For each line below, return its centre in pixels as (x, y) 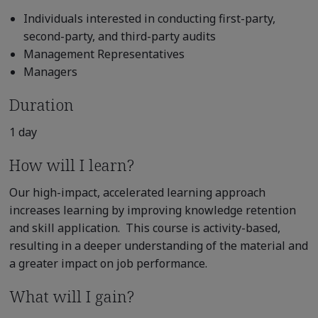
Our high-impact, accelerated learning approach (137, 192)
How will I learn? (71, 164)
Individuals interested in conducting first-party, (149, 18)
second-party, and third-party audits (119, 36)
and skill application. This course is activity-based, (144, 227)
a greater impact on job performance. (108, 263)
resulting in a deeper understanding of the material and (158, 245)
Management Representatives (104, 54)
